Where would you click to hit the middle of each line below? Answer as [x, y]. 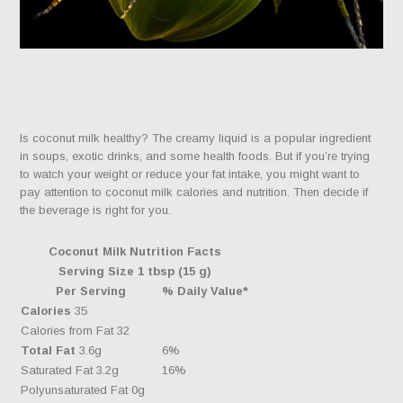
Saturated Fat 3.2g [70, 371]
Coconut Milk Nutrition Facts [134, 252]
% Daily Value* [206, 291]
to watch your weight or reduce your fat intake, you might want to [190, 175]
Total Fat [49, 351]
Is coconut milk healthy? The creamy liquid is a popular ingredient [196, 139]
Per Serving [90, 291]
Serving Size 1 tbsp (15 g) [134, 272]
